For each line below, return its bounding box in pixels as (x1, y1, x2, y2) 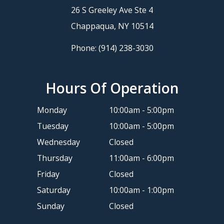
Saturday (37, 184, 70, 196)
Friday (37, 168, 59, 180)
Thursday (37, 152, 72, 164)
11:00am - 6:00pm (107, 152, 174, 164)
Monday (37, 104, 67, 116)
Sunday (37, 200, 64, 212)
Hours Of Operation (45, 78, 179, 98)
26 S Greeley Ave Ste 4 (71, 4, 153, 16)
